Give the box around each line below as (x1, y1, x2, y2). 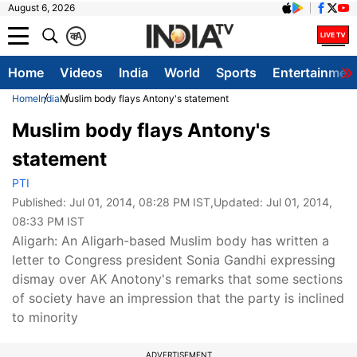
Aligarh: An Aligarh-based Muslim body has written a (12, 233, 329, 249)
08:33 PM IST (12, 214, 84, 228)
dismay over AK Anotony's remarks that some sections (12, 271, 343, 287)
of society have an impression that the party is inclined (12, 290, 344, 306)
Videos (60, 65, 103, 80)
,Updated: (210, 195, 266, 209)
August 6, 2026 (8, 2, 75, 14)
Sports (216, 65, 257, 80)
